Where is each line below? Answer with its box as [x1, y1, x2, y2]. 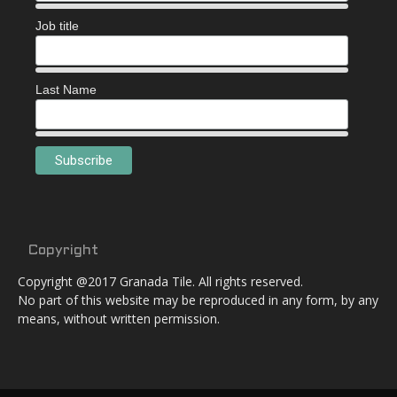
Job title [35, 19, 79, 34]
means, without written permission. [18, 310, 220, 328]
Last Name [35, 82, 97, 97]
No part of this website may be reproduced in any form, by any [18, 292, 378, 309]
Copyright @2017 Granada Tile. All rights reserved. [18, 273, 303, 291]
